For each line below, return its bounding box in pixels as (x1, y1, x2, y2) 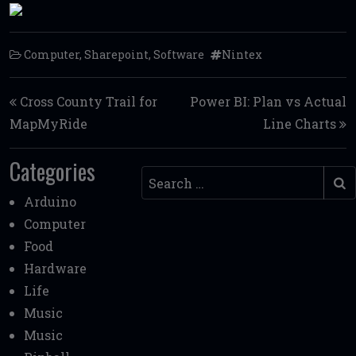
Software (153, 47, 204, 63)
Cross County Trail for (20, 93, 157, 110)
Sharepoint (84, 47, 149, 63)
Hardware (24, 260, 87, 277)
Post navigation (18, 69, 141, 103)
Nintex (222, 47, 262, 63)
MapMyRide (10, 115, 87, 133)
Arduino (24, 193, 76, 211)
